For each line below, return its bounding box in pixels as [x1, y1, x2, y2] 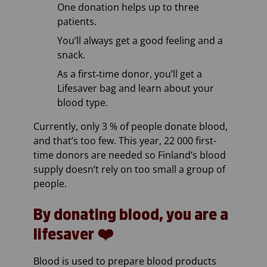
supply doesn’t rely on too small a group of [33, 163, 225, 176]
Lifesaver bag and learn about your [57, 82, 214, 95]
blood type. [57, 96, 108, 110]
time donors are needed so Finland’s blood [33, 148, 226, 162]
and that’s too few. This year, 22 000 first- [33, 134, 216, 148]
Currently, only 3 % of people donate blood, [33, 120, 228, 133]
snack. [57, 48, 85, 62]
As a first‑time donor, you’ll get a [57, 67, 202, 81]
